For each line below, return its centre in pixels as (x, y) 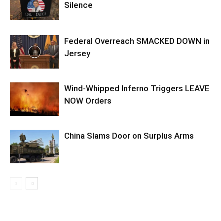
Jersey (77, 53)
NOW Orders (88, 100)
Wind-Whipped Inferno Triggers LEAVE (137, 88)
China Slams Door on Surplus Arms (129, 135)
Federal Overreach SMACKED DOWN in (137, 41)
